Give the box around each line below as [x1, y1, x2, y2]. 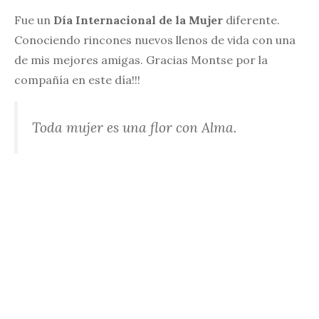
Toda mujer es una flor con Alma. [32, 118, 236, 136]
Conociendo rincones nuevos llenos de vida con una [14, 32, 296, 47]
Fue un [14, 12, 53, 27]
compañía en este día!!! [14, 72, 140, 87]
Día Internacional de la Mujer [53, 12, 223, 27]
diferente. [223, 12, 280, 27]
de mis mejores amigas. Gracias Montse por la [14, 52, 268, 67]
